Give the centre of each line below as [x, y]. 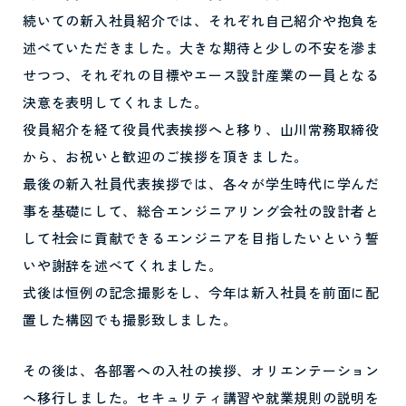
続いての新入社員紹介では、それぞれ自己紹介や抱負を [201, 20]
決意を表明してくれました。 [116, 102]
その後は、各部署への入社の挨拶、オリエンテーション [201, 370]
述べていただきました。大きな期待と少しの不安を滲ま [201, 48]
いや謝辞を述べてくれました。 [123, 265]
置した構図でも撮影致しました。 [130, 319]
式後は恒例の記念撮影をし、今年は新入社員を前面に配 [201, 292]
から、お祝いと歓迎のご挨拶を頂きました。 [165, 156]
